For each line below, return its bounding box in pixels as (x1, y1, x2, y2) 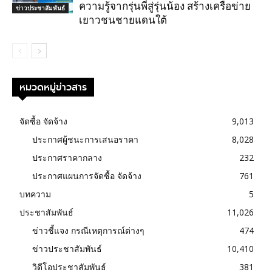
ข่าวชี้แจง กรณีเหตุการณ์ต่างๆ (32, 224, 144, 236)
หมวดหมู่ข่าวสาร (19, 80, 87, 94)
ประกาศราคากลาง (32, 151, 102, 163)
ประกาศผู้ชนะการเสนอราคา (32, 133, 138, 145)
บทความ (19, 188, 51, 200)
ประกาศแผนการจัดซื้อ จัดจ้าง (32, 169, 141, 182)
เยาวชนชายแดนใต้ (79, 13, 167, 26)
